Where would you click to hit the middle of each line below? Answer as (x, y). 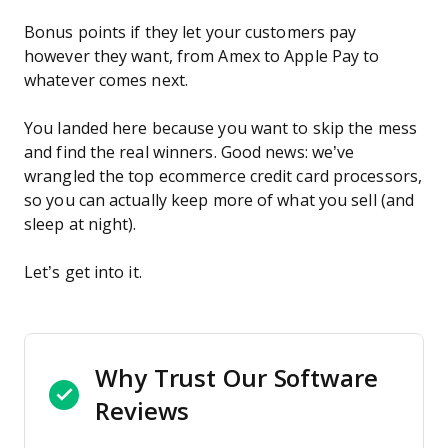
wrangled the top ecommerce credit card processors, (223, 176)
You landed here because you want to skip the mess (220, 128)
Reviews (142, 411)
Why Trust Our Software (236, 378)
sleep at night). (80, 224)
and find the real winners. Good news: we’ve (189, 152)
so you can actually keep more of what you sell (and (219, 200)
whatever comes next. (106, 80)
